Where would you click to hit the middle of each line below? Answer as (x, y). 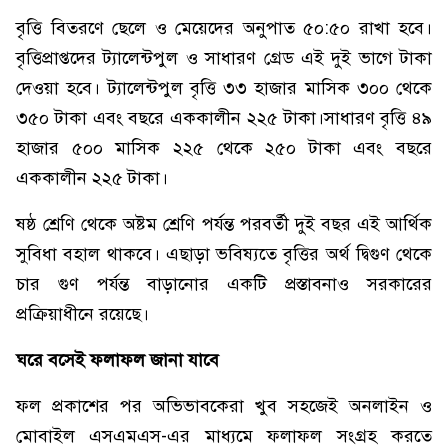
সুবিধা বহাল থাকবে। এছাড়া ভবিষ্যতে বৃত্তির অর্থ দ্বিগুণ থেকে (224, 254)
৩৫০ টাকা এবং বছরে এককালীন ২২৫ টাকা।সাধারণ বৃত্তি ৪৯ (224, 118)
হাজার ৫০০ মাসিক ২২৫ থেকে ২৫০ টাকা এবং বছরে (224, 148)
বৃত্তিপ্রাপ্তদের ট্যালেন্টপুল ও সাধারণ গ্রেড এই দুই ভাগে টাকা (224, 58)
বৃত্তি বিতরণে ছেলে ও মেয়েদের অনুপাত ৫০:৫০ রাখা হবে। (224, 28)
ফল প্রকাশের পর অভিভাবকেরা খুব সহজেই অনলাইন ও (224, 406)
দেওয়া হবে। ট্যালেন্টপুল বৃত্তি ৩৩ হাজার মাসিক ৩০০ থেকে (224, 88)
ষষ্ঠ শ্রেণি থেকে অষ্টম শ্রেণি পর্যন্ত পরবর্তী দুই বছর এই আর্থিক (224, 224)
